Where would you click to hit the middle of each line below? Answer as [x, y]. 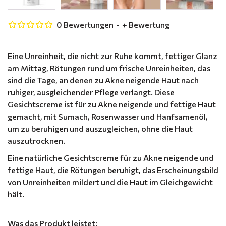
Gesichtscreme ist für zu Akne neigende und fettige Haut [112, 104]
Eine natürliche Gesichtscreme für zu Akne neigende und [111, 157]
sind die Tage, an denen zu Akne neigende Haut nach [103, 80]
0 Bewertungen [85, 24]
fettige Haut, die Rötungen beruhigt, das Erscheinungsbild [113, 169]
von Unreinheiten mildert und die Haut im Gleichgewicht [110, 182]
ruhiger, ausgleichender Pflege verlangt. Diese [91, 92]
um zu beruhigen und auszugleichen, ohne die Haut [100, 128]
